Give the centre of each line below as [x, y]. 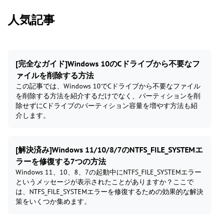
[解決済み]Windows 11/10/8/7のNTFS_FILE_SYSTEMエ [109, 149]
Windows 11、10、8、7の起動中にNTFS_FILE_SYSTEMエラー [109, 172]
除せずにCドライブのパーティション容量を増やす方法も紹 [107, 105]
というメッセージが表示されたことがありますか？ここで [105, 182]
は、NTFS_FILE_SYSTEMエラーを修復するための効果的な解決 [109, 191]
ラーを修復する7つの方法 [61, 161]
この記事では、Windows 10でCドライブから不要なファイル [108, 86]
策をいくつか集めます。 [53, 201]
